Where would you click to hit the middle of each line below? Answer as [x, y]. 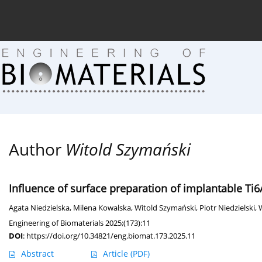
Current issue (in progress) [79, 16]
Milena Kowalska [102, 208]
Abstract [37, 254]
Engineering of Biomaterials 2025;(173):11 [80, 223]
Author [37, 149]
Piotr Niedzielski [227, 208]
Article [117, 254]
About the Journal [189, 16]
